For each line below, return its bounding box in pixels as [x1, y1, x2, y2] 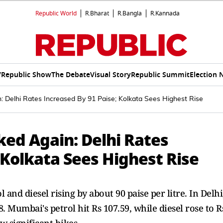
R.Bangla [117, 9, 142, 18]
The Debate [51, 69, 90, 80]
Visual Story [90, 69, 131, 80]
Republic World [35, 9, 77, 18]
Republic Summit [130, 69, 190, 80]
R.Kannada [150, 9, 180, 18]
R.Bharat [85, 9, 109, 18]
